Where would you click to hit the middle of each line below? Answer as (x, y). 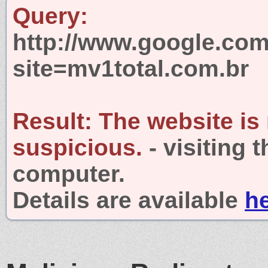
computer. (69, 173)
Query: (50, 16)
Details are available (129, 200)
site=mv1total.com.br (131, 68)
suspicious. (77, 147)
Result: (52, 121)
